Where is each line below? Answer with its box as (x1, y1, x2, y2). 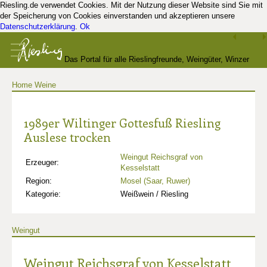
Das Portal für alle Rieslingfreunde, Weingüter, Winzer (64, 55, 250, 64)
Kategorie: (26, 190, 61, 198)
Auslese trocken (24, 129, 111, 145)
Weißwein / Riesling (120, 190, 188, 198)
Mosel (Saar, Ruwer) (120, 176, 190, 185)
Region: (26, 176, 52, 185)
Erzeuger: (26, 158, 59, 167)
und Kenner (114, 91, 153, 100)
